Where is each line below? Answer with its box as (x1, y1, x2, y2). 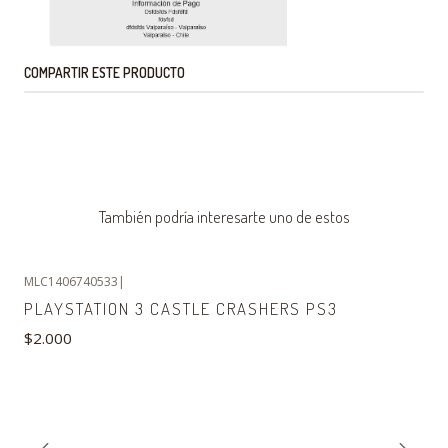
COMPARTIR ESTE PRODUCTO (24, 64, 185, 82)
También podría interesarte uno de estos (98, 206, 350, 228)
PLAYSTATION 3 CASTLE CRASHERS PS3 (24, 298, 338, 320)
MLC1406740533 (24, 273, 118, 291)
